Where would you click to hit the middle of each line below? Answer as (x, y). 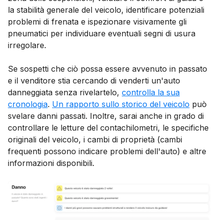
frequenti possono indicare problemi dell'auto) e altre (107, 151)
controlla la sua (151, 93)
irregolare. (27, 45)
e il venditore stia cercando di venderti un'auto (94, 81)
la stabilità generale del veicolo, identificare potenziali (106, 10)
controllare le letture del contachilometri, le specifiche (108, 128)
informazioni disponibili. (51, 163)
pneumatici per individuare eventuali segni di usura (102, 34)
